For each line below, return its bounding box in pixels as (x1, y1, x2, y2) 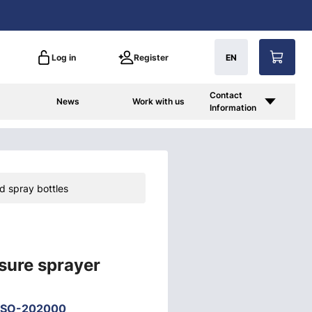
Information (210, 102, 257, 113)
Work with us (132, 96, 185, 107)
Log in (52, 52, 76, 63)
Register (133, 52, 169, 63)
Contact (210, 90, 243, 100)
